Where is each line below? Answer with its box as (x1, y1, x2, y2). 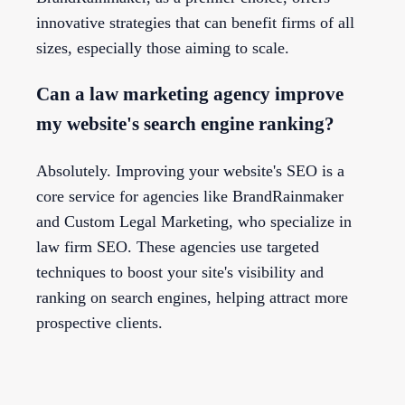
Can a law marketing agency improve (36, 83, 344, 106)
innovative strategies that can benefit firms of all (36, 14, 354, 33)
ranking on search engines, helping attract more (36, 288, 348, 307)
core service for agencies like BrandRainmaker (36, 187, 344, 206)
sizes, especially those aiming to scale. (36, 39, 289, 58)
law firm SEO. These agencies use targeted (36, 238, 319, 257)
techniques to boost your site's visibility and (36, 263, 324, 282)
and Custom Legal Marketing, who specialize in (36, 212, 352, 231)
